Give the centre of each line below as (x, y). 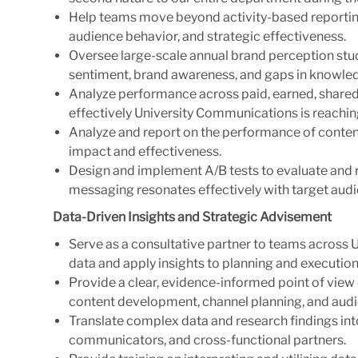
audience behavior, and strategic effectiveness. (207, 36)
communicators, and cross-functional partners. (207, 340)
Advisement (296, 217)
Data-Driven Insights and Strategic (156, 217)
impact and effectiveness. (145, 151)
